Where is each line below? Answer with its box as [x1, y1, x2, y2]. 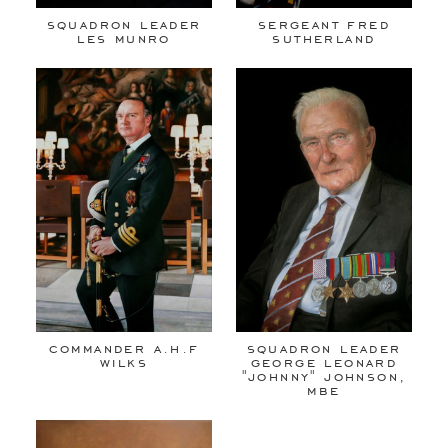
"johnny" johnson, [241, 367, 407, 383]
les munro [77, 29, 171, 45]
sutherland [272, 29, 376, 45]
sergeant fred [257, 15, 391, 31]
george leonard [250, 353, 398, 369]
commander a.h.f [48, 339, 200, 355]
